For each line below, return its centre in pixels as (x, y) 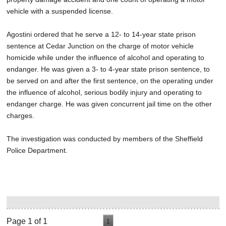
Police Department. (37, 150)
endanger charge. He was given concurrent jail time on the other (109, 104)
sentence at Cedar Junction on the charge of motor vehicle (100, 46)
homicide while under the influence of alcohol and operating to (105, 57)
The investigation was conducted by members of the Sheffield (105, 138)
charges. (27, 115)
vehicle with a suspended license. (60, 11)
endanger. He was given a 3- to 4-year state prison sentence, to (108, 69)
